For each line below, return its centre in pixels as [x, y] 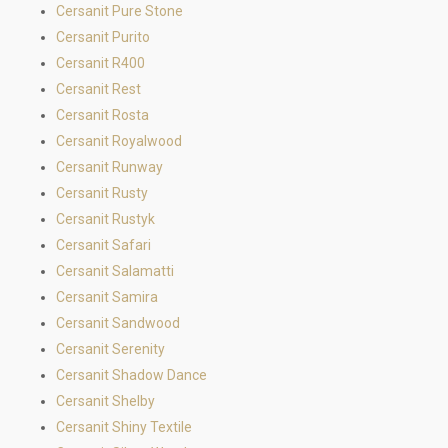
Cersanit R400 [100, 63]
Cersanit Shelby [105, 401]
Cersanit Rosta [102, 115]
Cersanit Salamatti [115, 271]
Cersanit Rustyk [105, 219]
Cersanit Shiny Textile [124, 427]
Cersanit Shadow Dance [131, 375]
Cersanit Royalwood [119, 141]
